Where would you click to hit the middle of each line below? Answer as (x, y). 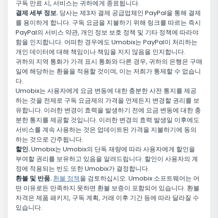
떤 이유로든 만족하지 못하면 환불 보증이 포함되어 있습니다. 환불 (108, 188)
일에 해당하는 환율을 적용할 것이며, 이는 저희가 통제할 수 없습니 (108, 72)
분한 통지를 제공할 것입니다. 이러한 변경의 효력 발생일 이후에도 (108, 120)
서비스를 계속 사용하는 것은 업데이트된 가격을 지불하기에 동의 (106, 130)
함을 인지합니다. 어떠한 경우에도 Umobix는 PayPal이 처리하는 (107, 42)
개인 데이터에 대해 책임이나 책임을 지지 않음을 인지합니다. (100, 52)
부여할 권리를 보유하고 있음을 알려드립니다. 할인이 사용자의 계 (107, 159)
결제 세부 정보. (37, 13)
